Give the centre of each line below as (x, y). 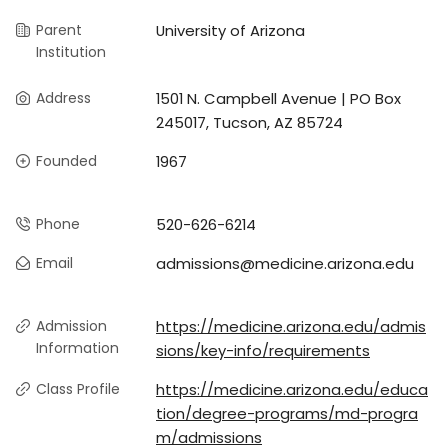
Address (63, 98)
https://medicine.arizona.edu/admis (291, 327)
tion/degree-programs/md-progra (287, 414)
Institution (71, 52)
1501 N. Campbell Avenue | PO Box (278, 99)
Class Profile (78, 389)
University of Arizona (230, 31)
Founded (66, 161)
